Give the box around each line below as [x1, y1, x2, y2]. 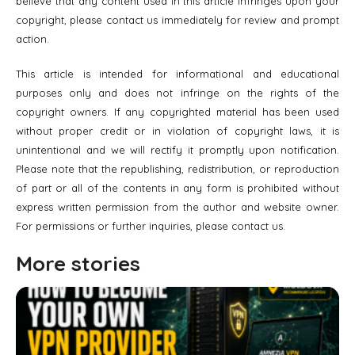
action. [16, 32, 49, 45]
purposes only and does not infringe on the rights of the [16, 86, 339, 99]
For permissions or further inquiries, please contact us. [16, 219, 285, 232]
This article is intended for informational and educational [16, 67, 339, 80]
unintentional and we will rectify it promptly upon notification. [16, 143, 339, 156]
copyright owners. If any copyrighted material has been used [16, 105, 339, 118]
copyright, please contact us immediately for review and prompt [16, 13, 339, 26]
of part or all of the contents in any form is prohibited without [16, 181, 339, 194]
